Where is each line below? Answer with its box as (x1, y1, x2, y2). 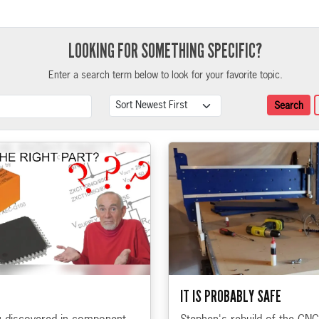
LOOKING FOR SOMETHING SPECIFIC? (68, 39, 262, 63)
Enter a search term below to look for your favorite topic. (48, 70, 283, 80)
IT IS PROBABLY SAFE (180, 286, 281, 306)
